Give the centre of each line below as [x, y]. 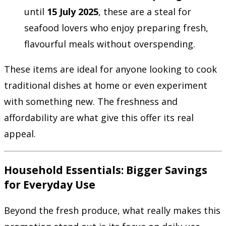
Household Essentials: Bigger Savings [106, 169]
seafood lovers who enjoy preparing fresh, [116, 27]
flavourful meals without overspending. [110, 44]
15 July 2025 [73, 11]
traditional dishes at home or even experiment [106, 85]
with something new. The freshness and [91, 101]
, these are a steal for [145, 11]
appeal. [20, 133]
